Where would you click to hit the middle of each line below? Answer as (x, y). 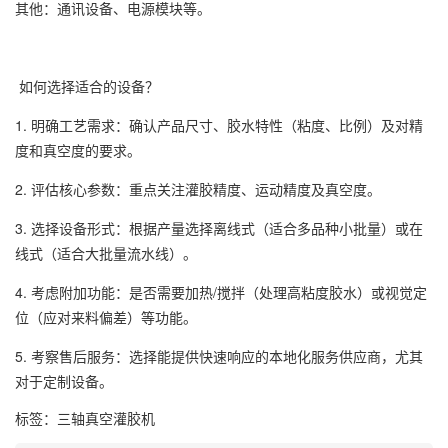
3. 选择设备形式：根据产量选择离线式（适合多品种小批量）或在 (219, 227)
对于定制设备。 (64, 380)
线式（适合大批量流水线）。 (106, 252)
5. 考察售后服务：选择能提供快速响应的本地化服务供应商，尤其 (219, 355)
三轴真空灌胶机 (106, 417)
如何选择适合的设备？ (87, 85)
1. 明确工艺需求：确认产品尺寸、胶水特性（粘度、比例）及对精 (219, 124)
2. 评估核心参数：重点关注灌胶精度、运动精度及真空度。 (198, 188)
